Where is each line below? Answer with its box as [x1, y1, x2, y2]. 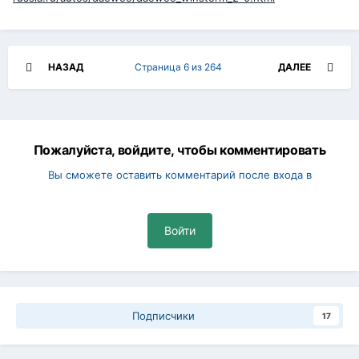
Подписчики [132, 309, 195, 323]
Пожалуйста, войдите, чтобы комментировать [33, 142, 326, 159]
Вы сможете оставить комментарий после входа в [47, 168, 312, 182]
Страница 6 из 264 [135, 61, 227, 74]
